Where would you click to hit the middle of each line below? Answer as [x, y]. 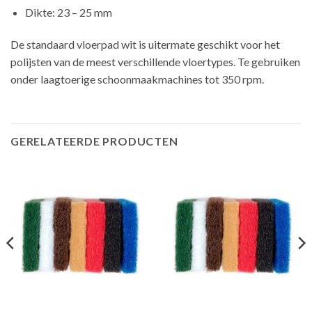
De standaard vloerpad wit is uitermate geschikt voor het [145, 44]
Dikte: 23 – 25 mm [68, 13]
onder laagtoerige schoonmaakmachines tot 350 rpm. [137, 79]
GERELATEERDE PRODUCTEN [94, 141]
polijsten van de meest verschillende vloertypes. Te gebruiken [155, 61]
